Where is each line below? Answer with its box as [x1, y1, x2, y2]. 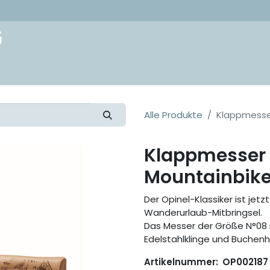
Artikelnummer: [144, 255, 221, 268]
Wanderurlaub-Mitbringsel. [144, 206, 262, 219]
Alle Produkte [144, 108, 202, 121]
